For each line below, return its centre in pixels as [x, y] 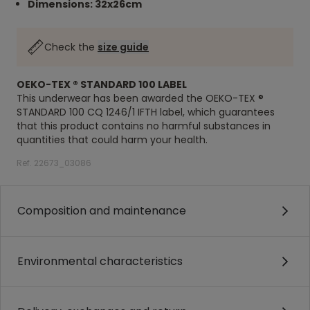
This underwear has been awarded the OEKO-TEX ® [140, 98]
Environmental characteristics [100, 261]
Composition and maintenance [102, 211]
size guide [123, 47]
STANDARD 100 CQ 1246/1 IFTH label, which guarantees [146, 112]
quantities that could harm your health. [113, 140]
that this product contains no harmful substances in [144, 126]
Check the [71, 47]
